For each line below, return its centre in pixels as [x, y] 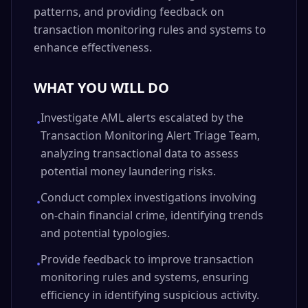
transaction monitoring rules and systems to [150, 30]
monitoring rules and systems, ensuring [145, 277]
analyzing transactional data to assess [140, 153]
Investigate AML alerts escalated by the [142, 118]
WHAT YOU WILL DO [101, 88]
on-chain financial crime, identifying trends [152, 215]
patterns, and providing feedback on [129, 12]
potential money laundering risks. [128, 171]
